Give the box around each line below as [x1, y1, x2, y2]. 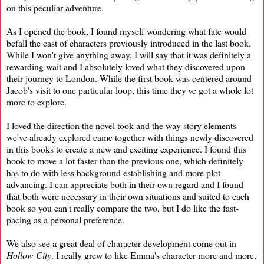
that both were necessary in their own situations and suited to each [6, 189, 249, 202]
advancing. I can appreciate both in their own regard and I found [6, 177, 243, 190]
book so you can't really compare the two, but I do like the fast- [6, 201, 239, 214]
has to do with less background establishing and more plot [6, 166, 220, 179]
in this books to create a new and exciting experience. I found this [6, 142, 246, 155]
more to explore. [6, 95, 67, 108]
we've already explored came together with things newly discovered [6, 130, 253, 143]
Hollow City [6, 248, 51, 261]
